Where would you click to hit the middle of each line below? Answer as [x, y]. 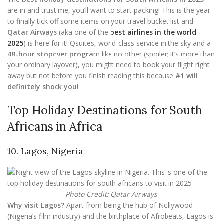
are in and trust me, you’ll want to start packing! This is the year [109, 10]
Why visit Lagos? [36, 205]
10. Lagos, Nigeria [45, 151]
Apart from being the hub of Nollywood [129, 205]
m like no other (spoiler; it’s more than [154, 54]
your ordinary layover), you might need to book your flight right [109, 65]
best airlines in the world [153, 32]
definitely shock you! [44, 86]
